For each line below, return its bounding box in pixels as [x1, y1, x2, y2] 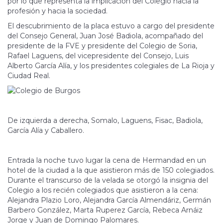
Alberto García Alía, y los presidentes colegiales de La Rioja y [7, 61, 215, 71]
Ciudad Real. [7, 71, 50, 81]
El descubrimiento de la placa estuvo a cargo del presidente [7, 21, 215, 31]
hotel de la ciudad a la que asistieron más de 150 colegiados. [7, 166, 215, 175]
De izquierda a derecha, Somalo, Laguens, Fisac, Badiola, [7, 116, 203, 125]
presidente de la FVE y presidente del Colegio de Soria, [7, 41, 197, 51]
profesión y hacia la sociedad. [7, 6, 108, 16]
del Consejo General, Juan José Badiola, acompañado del [7, 31, 203, 41]
